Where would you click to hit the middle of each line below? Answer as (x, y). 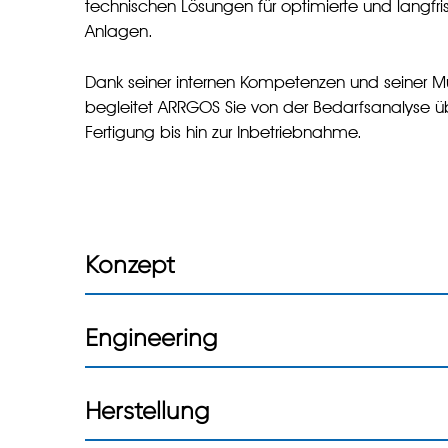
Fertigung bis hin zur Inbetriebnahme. (224, 133)
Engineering (152, 338)
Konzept (130, 265)
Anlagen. (119, 33)
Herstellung (148, 411)
